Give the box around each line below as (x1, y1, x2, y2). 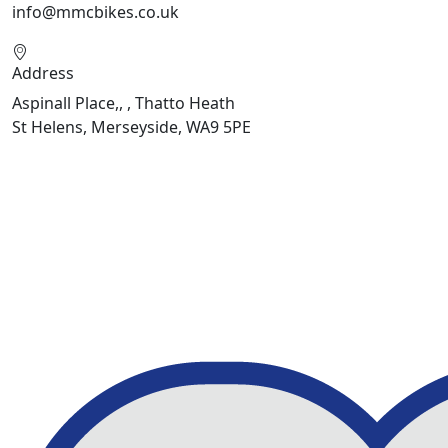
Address (12, 62, 74, 85)
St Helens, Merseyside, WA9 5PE (12, 116, 251, 139)
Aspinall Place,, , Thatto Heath (12, 92, 235, 115)
